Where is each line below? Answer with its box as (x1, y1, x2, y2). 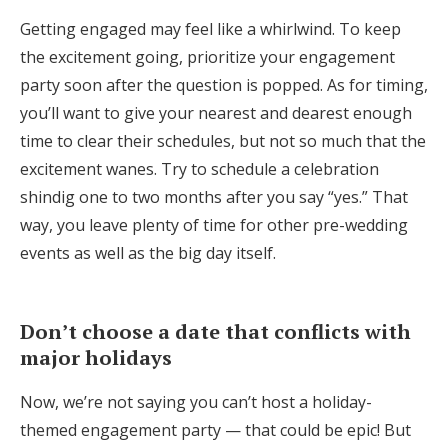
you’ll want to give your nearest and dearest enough (20, 102, 412, 124)
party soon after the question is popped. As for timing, (20, 74, 428, 96)
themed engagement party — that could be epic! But (20, 419, 411, 441)
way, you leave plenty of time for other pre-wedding (20, 214, 408, 236)
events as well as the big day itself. (20, 242, 280, 264)
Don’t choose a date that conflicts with (20, 318, 411, 345)
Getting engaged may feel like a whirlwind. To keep (20, 18, 401, 40)
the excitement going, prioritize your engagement (20, 46, 395, 68)
